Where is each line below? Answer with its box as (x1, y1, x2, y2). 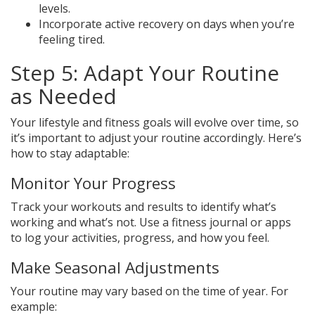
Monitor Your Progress (11, 172, 176, 195)
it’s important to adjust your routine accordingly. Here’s (11, 130, 302, 146)
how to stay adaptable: (11, 146, 129, 162)
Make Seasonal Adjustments (11, 257, 219, 279)
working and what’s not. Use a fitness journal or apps (11, 214, 291, 231)
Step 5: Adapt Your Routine (11, 58, 279, 88)
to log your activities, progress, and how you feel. (11, 230, 269, 246)
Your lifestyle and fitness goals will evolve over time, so (11, 115, 299, 131)
